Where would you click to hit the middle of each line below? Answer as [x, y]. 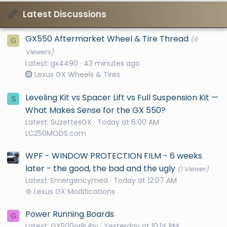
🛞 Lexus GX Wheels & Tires [73, 75]
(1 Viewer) [193, 169]
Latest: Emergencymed [67, 180]
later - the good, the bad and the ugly [100, 168]
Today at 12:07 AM [145, 180]
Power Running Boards [70, 214]
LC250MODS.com [56, 133]
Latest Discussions [64, 14]
